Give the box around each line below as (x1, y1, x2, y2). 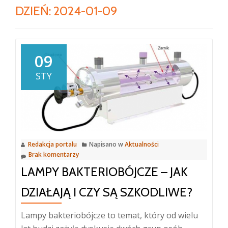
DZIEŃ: (15, 4, 53, 18)
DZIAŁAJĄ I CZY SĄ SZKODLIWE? (21, 184, 192, 199)
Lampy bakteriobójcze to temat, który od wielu (21, 209, 198, 221)
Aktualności (125, 139, 159, 149)
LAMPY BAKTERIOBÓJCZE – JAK (21, 164, 188, 179)
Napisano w (89, 139, 125, 149)
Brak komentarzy (28, 150, 79, 159)
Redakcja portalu (28, 139, 77, 149)
